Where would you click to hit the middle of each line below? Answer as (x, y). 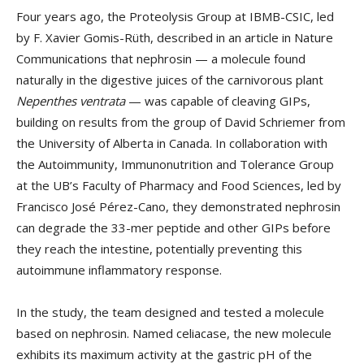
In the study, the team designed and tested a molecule (170, 312)
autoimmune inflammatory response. (119, 270)
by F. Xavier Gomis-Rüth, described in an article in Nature (175, 38)
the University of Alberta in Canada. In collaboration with (172, 143)
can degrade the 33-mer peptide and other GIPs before (173, 228)
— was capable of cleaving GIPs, (218, 101)
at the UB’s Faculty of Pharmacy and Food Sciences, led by (179, 186)
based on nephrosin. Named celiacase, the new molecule (174, 334)
